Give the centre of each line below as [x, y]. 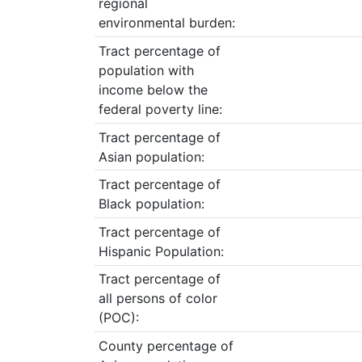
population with [146, 71]
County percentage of [166, 346]
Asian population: [151, 156]
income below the [153, 90]
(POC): [118, 318]
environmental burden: [166, 23]
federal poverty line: [160, 109]
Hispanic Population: [161, 251]
